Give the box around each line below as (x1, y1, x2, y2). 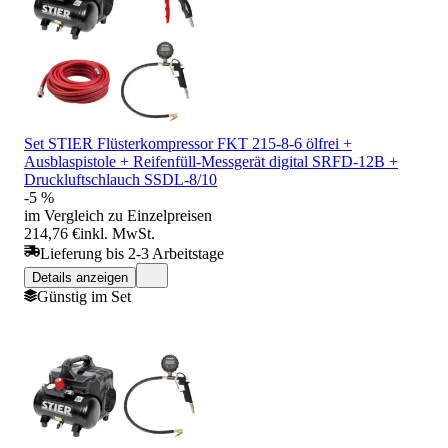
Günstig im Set (37, 287, 131, 305)
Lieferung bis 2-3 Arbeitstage (40, 244, 224, 262)
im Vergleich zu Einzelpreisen (24, 206, 212, 224)
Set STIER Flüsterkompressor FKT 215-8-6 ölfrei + (24, 134, 352, 152)
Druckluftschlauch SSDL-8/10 (24, 170, 217, 188)
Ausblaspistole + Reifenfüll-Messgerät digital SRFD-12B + (24, 152, 398, 170)
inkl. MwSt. (80, 224, 155, 242)
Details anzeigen (32, 269, 128, 285)
